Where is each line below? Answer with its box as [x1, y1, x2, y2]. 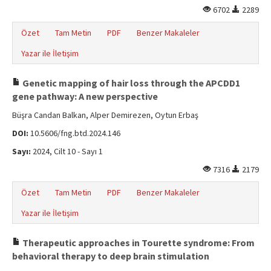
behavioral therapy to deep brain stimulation [12, 250, 209, 262]
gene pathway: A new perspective [12, 90, 158, 102]
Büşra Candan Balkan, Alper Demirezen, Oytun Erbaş [12, 109, 198, 120]
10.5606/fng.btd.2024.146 [28, 128, 120, 139]
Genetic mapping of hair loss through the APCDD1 [21, 77, 240, 89]
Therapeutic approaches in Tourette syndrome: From [21, 237, 255, 249]
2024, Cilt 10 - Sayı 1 [31, 146, 103, 157]
